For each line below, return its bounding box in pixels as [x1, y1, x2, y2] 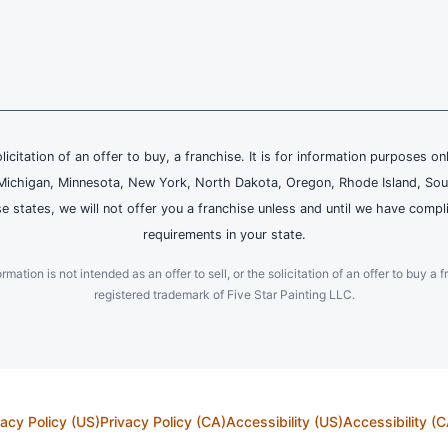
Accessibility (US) [226, 412, 343, 430]
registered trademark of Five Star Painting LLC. [93, 286, 355, 302]
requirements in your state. [142, 226, 306, 242]
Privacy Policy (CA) [100, 412, 226, 430]
